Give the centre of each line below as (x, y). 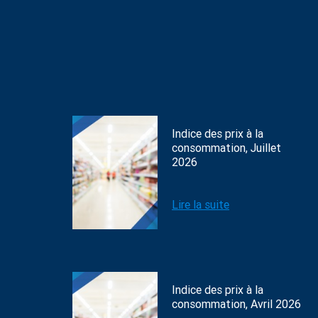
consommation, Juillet (226, 148)
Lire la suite (201, 205)
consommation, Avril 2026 (236, 304)
